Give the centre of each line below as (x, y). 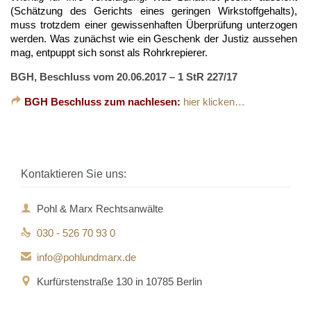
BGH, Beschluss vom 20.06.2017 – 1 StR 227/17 (124, 76)
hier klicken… (214, 101)
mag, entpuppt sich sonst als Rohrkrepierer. (110, 52)
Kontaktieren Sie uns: (74, 174)
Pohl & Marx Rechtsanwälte (100, 208)
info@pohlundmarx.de (86, 257)
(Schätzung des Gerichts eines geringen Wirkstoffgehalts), (154, 10)
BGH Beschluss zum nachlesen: (101, 101)
